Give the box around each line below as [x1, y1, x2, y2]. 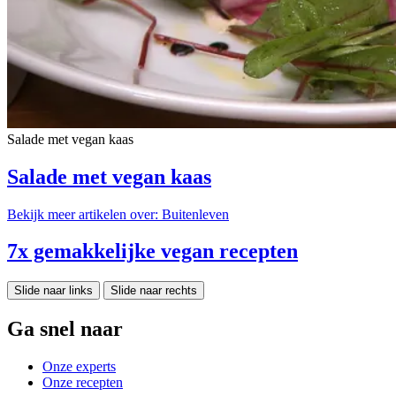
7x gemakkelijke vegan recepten [7, 240, 298, 263]
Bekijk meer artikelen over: [7, 206, 158, 222]
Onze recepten [42, 375, 123, 391]
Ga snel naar [7, 317, 123, 341]
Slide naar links [14, 284, 93, 298]
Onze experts [42, 359, 116, 375]
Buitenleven [158, 206, 229, 222]
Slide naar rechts [110, 284, 197, 298]
